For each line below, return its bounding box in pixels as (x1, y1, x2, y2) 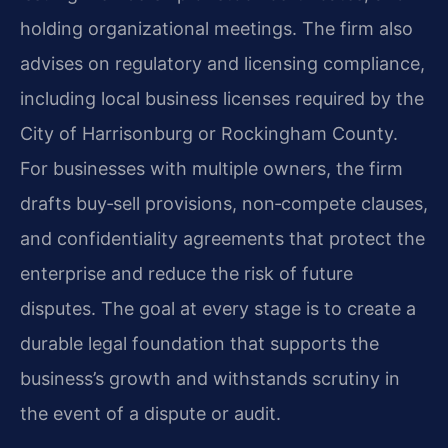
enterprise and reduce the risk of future (20, 263, 353, 285)
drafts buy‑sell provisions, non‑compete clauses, (20, 193, 428, 215)
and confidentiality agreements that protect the (20, 228, 425, 250)
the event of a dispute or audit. (20, 403, 281, 425)
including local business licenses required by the (20, 88, 424, 110)
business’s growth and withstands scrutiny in (20, 368, 400, 390)
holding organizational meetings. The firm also (20, 18, 413, 40)
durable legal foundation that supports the (20, 333, 379, 355)
